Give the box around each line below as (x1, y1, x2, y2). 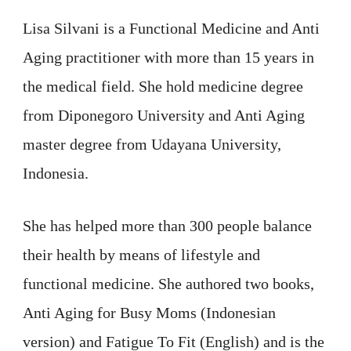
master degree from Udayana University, (23, 136, 281, 154)
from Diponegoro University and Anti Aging (23, 107, 305, 125)
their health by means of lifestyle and (23, 246, 260, 264)
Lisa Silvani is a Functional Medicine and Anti (23, 20, 320, 38)
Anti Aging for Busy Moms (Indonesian (23, 304, 276, 322)
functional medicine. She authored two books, (23, 275, 314, 293)
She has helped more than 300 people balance (23, 217, 312, 235)
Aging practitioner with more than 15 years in (23, 49, 314, 67)
